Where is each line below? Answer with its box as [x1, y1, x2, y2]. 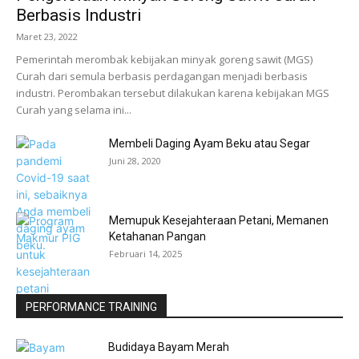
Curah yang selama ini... [16, 103, 131, 117]
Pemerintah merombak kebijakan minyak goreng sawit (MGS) [16, 52, 313, 67]
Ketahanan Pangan [109, 230, 206, 243]
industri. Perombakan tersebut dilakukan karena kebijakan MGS [16, 86, 329, 100]
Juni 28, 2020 [109, 155, 161, 167]
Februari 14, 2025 [109, 248, 182, 260]
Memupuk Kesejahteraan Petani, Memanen [109, 214, 329, 227]
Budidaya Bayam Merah [108, 341, 229, 353]
